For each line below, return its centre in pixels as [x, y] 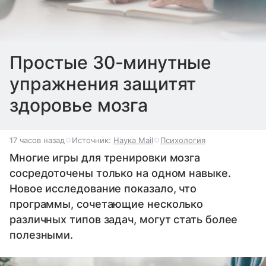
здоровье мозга [79, 105]
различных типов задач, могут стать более [124, 219]
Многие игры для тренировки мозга [105, 157]
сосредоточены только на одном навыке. [120, 173]
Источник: [93, 140]
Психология [183, 140]
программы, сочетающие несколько [107, 204]
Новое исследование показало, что [103, 188]
